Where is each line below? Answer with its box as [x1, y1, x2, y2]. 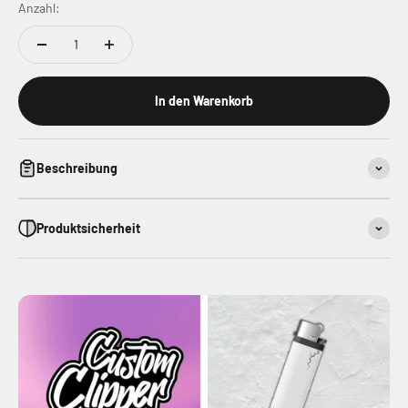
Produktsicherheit [36, 219, 140, 236]
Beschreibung [36, 159, 117, 176]
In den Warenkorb [155, 92, 253, 108]
